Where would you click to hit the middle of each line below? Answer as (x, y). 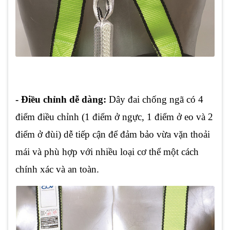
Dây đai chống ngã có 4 (156, 100)
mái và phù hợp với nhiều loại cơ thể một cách (107, 152)
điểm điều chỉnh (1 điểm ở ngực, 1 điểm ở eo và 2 (114, 117)
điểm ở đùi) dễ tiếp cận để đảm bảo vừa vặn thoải (113, 135)
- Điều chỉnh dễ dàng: (62, 100)
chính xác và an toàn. (59, 169)
